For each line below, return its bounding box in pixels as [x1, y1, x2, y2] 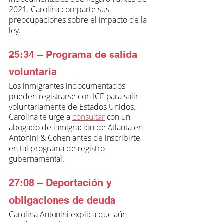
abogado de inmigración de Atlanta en [9, 121, 145, 133]
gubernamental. [9, 153, 64, 164]
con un [105, 111, 132, 122]
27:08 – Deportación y [9, 176, 114, 189]
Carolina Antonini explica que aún [9, 208, 129, 220]
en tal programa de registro [9, 142, 107, 154]
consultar [72, 111, 105, 122]
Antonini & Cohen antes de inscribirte [9, 132, 142, 143]
